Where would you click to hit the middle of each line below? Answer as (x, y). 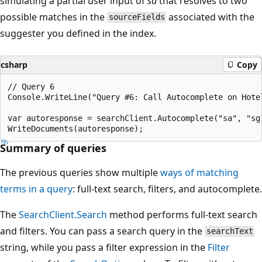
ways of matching (199, 172)
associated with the (211, 17)
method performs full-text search (182, 214)
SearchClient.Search (63, 214)
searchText (230, 231)
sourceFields (137, 17)
